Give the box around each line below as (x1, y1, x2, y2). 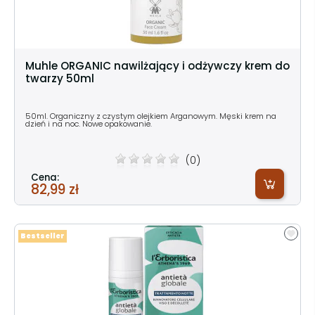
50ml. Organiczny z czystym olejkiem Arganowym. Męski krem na (25, 110, 276, 122)
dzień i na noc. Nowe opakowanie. (25, 117, 152, 129)
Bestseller (20, 231, 65, 240)
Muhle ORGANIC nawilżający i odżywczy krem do (25, 58, 290, 73)
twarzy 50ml (25, 70, 94, 86)
